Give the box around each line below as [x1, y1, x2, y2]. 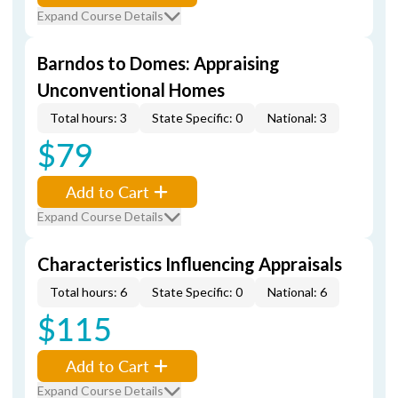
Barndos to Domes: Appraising [37, 52, 280, 74]
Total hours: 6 [50, 284, 127, 299]
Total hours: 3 [50, 110, 127, 125]
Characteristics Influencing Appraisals [37, 253, 342, 275]
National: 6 [267, 284, 327, 299]
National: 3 [267, 110, 327, 125]
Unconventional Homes [37, 79, 225, 100]
